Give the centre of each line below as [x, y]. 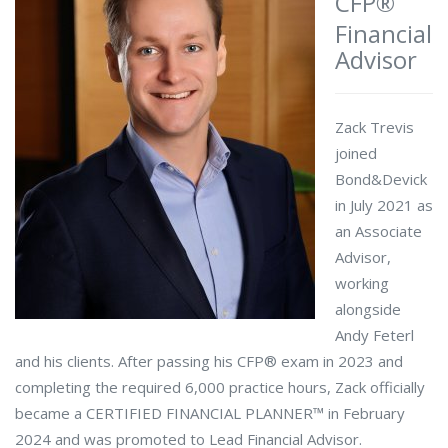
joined [356, 153]
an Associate [378, 231]
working [362, 283]
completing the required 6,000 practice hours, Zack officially [220, 387]
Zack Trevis [374, 127]
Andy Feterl [374, 335]
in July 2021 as [384, 205]
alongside [368, 309]
